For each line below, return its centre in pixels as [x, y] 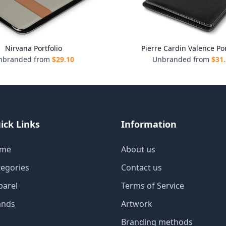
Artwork [137, 204]
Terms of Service [153, 186]
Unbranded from [181, 59]
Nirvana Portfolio [33, 48]
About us [138, 149]
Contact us [142, 167]
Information [149, 124]
